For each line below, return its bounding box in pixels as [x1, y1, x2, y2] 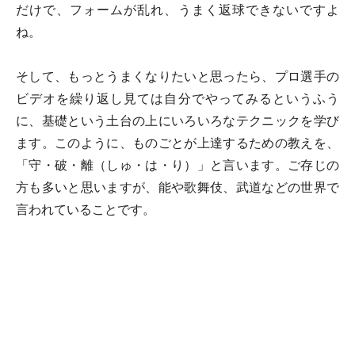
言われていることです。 [16, 202, 155, 217]
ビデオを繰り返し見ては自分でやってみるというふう [16, 91, 339, 106]
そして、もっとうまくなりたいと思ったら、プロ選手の [16, 69, 339, 84]
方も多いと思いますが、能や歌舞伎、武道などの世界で [16, 180, 339, 195]
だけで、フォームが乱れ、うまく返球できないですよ [16, 2, 339, 17]
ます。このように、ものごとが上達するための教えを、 [16, 136, 339, 151]
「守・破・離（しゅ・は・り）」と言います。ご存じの [16, 158, 339, 173]
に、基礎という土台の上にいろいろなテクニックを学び [16, 113, 339, 128]
